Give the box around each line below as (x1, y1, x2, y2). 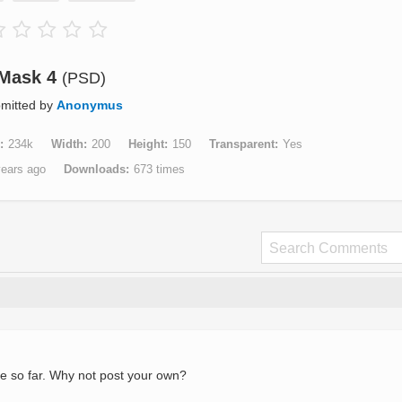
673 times (133, 162, 185, 176)
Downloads (63, 162, 126, 176)
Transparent (208, 137, 275, 151)
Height (127, 137, 164, 151)
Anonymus (57, 98, 123, 112)
